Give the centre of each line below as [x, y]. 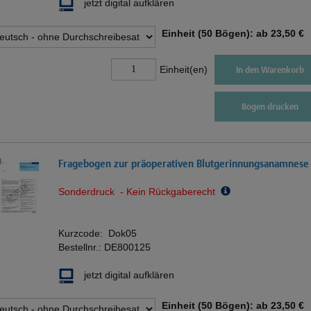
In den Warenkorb [270, 69]
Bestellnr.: [81, 247]
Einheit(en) [183, 70]
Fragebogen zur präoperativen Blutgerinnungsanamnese [184, 163]
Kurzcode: [83, 233]
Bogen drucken [270, 106]
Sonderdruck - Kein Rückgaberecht [140, 191]
